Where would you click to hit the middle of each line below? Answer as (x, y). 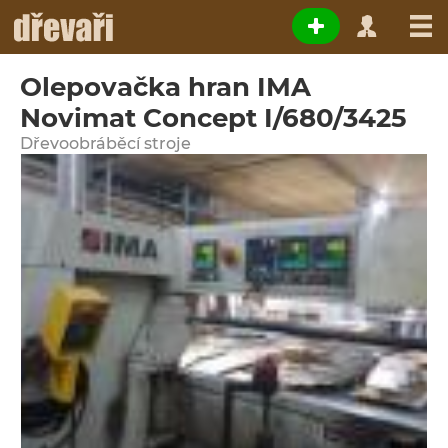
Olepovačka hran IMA (165, 87)
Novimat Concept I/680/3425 (213, 118)
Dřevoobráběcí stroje (105, 143)
